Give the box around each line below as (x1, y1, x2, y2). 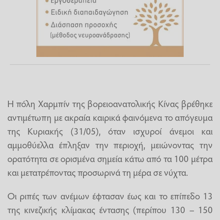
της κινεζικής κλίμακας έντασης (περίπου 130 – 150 (7, 202, 213, 216)
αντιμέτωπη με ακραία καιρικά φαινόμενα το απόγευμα (7, 110, 213, 124)
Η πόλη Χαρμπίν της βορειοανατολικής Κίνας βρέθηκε (7, 97, 213, 110)
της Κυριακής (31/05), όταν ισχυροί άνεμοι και (7, 124, 213, 137)
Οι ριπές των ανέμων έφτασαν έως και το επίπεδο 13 (7, 189, 213, 202)
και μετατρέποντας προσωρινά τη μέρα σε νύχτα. (7, 165, 188, 179)
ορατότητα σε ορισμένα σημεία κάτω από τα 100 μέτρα (7, 152, 213, 165)
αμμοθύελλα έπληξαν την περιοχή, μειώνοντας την (7, 138, 213, 151)
